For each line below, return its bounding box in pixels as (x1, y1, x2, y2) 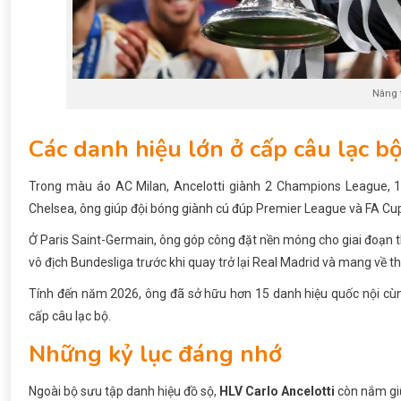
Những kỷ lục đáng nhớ (29, 337, 282, 370)
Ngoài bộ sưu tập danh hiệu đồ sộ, (29, 383, 219, 398)
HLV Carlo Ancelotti (219, 383, 335, 398)
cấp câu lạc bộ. (29, 308, 111, 323)
